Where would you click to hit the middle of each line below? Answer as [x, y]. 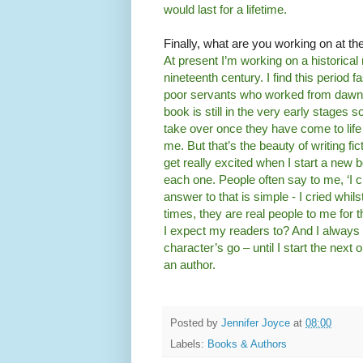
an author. [190, 265]
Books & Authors [247, 345]
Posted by [196, 323]
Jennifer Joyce [256, 323]
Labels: [189, 345]
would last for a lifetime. [225, 10]
